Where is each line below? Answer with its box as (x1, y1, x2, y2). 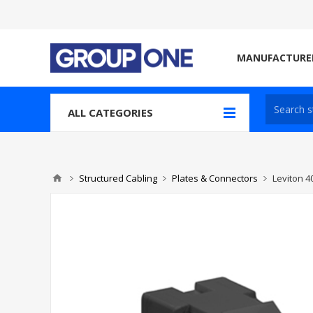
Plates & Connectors (172, 172, 258, 184)
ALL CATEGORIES (68, 105, 153, 119)
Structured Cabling (79, 172, 157, 184)
